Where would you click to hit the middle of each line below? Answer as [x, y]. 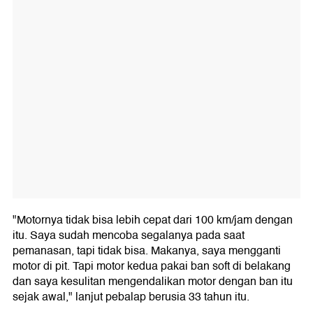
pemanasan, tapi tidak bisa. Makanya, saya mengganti [147, 250]
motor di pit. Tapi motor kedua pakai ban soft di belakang [152, 266]
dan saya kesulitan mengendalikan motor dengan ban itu [153, 281]
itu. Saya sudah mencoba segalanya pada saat [129, 235]
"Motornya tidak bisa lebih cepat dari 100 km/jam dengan [153, 220]
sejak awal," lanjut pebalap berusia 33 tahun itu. [131, 297]
